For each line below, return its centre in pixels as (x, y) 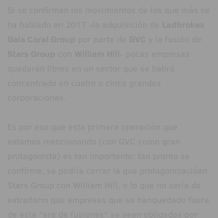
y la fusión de (174, 39)
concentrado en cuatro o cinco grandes (84, 83)
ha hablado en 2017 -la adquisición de (85, 25)
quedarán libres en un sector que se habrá (91, 69)
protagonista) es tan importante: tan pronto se (99, 156)
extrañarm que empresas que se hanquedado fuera (108, 200)
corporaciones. (37, 98)
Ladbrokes (183, 25)
